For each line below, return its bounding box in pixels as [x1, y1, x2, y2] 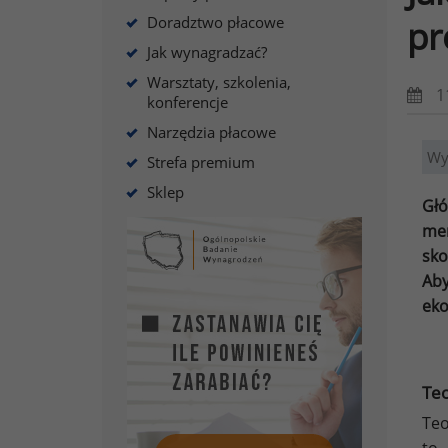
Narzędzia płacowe [147, 122, 276, 142]
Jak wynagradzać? [147, 42, 267, 62]
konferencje [147, 92, 228, 112]
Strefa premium [147, 152, 255, 172]
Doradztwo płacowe [147, 12, 284, 32]
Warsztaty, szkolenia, [147, 72, 291, 92]
